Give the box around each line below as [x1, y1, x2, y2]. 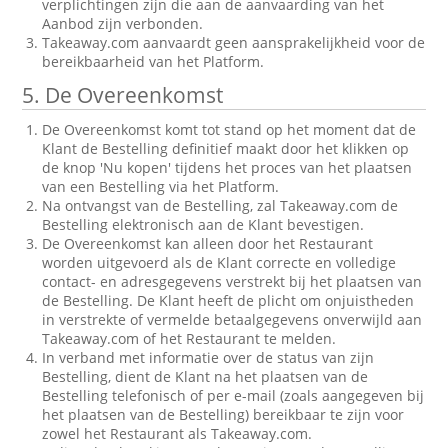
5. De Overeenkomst [22, 81, 224, 109]
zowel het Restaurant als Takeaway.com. [42, 424, 313, 443]
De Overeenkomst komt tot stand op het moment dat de [42, 120, 417, 139]
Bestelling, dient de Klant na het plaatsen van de [42, 367, 369, 386]
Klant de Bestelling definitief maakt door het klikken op [42, 139, 410, 158]
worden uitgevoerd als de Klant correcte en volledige [42, 253, 397, 272]
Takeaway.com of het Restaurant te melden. [42, 329, 337, 348]
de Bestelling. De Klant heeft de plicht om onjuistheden [42, 291, 415, 310]
